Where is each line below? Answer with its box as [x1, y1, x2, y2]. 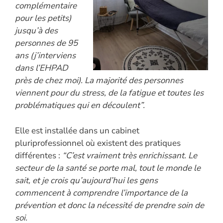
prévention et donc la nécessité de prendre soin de [15, 199, 204, 211]
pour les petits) [15, 12, 71, 24]
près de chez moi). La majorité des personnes [15, 75, 183, 87]
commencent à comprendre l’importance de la [15, 187, 188, 199]
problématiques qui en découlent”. [15, 100, 145, 111]
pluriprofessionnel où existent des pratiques [15, 137, 181, 149]
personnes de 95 [15, 37, 78, 49]
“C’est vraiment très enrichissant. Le [62, 149, 197, 161]
